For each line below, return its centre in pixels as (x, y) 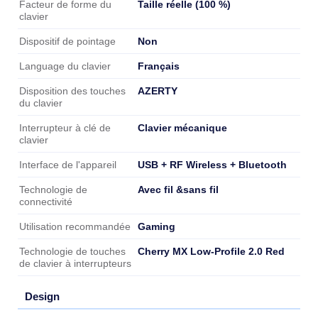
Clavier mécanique (182, 127)
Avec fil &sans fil (178, 189)
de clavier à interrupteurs (75, 263)
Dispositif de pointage (67, 41)
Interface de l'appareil (68, 165)
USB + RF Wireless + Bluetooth (212, 164)
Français (159, 66)
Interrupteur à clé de (65, 128)
